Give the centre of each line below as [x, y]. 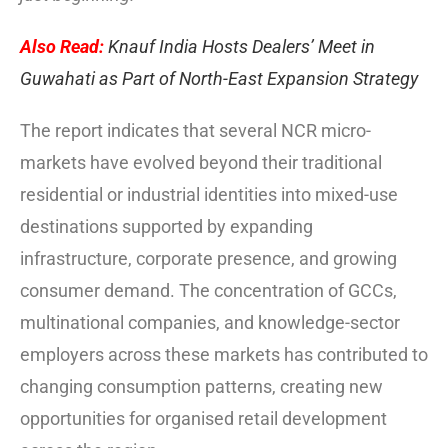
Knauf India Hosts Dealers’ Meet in [241, 46]
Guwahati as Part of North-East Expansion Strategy [219, 78]
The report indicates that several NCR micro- [195, 130]
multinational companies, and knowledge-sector [210, 322]
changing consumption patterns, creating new [201, 386]
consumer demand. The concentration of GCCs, [208, 290]
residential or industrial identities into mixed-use [209, 194]
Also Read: [62, 46]
